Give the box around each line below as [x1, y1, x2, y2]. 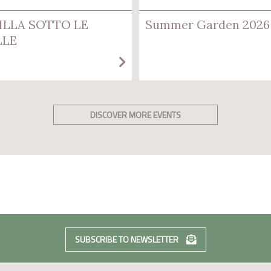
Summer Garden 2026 [145, 17, 270, 33]
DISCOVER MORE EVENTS [90, 108, 181, 122]
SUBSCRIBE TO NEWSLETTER [74, 233, 180, 246]
